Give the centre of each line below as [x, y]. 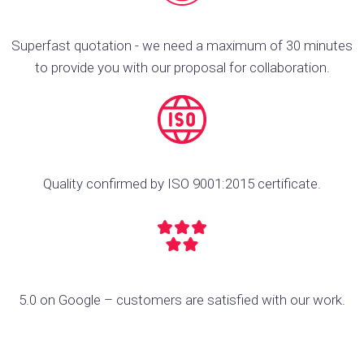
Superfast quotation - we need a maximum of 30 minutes [182, 45]
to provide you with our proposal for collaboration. [182, 67]
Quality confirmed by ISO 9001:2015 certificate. [182, 184]
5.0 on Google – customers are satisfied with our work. [182, 300]
